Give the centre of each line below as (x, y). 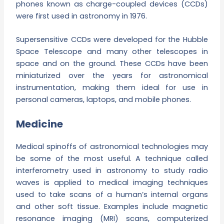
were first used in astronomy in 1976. (82, 16)
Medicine (40, 124)
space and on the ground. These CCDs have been (112, 64)
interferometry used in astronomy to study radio (112, 170)
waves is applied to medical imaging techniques (112, 182)
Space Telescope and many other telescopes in (112, 52)
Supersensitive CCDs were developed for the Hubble (112, 40)
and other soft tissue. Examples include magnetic (112, 206)
